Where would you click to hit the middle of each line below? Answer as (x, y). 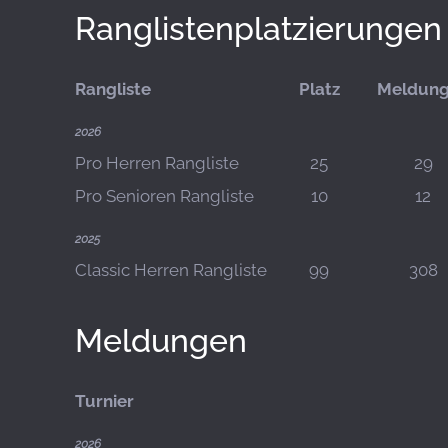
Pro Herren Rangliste (157, 163)
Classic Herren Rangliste (171, 270)
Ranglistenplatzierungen (258, 28)
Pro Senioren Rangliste (164, 196)
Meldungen (161, 340)
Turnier (104, 401)
